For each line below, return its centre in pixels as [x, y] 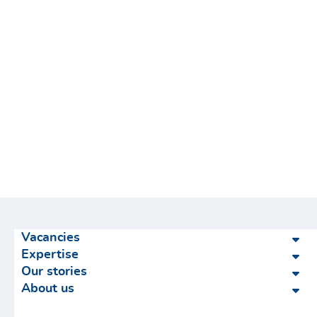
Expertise [50, 255]
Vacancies [51, 238]
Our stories [54, 272]
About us [48, 289]
